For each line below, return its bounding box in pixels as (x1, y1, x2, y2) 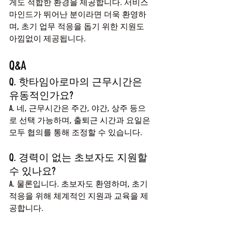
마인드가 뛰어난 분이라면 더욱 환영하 (9, 10, 146, 19)
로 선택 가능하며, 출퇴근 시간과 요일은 (9, 116, 152, 125)
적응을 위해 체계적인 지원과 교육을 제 (9, 191, 148, 201)
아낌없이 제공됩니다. (9, 34, 86, 43)
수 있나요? (9, 165, 55, 177)
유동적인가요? (9, 89, 73, 101)
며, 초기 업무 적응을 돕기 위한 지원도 (9, 22, 146, 31)
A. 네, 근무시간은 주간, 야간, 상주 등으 (9, 103, 146, 113)
